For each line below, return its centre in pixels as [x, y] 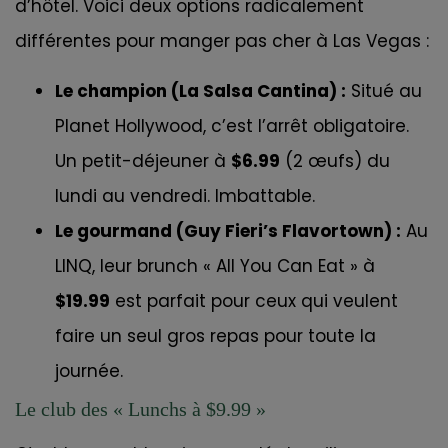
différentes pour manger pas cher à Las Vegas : [222, 41]
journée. [89, 370]
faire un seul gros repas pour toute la [215, 335]
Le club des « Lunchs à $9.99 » [140, 408]
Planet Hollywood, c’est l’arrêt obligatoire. [232, 125]
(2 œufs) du [335, 160]
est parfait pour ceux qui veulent [254, 300]
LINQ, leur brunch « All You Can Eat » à [215, 265]
